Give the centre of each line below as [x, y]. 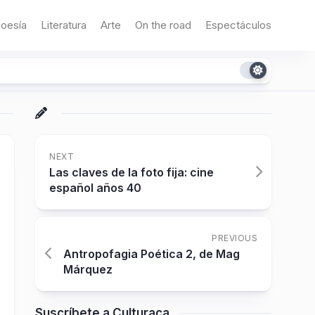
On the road [163, 25]
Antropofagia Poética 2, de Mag [152, 254]
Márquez [88, 269]
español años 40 [95, 188]
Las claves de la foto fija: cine [131, 172]
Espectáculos [238, 25]
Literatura [64, 25]
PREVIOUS [234, 238]
